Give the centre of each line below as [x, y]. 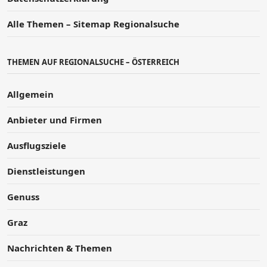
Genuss [23, 197]
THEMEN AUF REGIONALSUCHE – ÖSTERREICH [93, 62]
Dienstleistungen [46, 171]
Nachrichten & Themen [60, 248]
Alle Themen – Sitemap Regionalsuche [93, 24]
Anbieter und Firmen [55, 120]
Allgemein [30, 94]
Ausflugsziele [37, 146]
